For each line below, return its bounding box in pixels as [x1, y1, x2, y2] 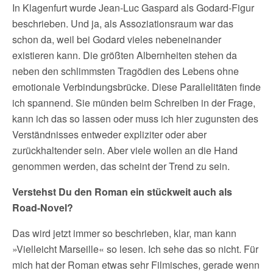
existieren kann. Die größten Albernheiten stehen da [12, 48, 237, 62]
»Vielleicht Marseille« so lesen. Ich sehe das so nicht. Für [12, 242, 258, 256]
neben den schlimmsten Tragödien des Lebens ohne [12, 64, 239, 78]
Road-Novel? [12, 200, 73, 214]
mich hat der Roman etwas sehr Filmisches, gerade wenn [12, 258, 260, 272]
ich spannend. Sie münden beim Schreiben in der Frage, [12, 96, 255, 110]
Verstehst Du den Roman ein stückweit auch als [12, 185, 232, 199]
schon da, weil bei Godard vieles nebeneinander [12, 32, 221, 46]
